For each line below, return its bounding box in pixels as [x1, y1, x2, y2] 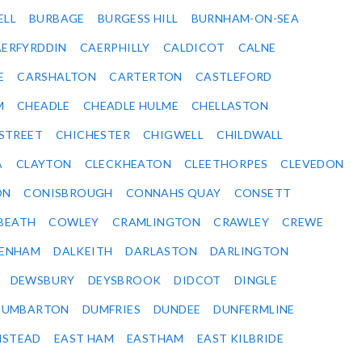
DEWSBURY [10, 273, 75, 288]
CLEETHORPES [184, 157, 268, 171]
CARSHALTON [17, 69, 97, 84]
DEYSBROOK [87, 273, 162, 288]
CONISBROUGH [23, 186, 113, 200]
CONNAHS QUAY [125, 186, 221, 200]
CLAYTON [15, 157, 72, 171]
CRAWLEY [213, 215, 270, 229]
